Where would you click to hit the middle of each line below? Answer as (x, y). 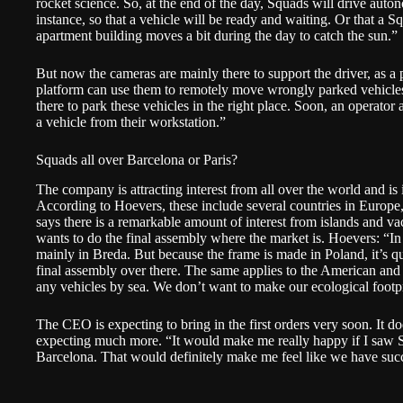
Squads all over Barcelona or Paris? (137, 160)
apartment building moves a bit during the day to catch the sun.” (217, 36)
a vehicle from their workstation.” (131, 122)
